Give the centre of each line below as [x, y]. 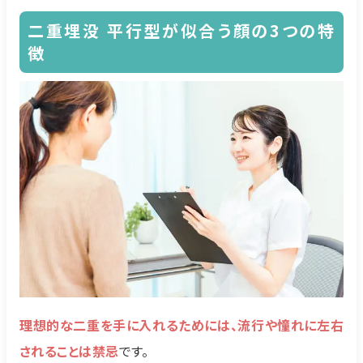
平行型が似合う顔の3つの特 [222, 31]
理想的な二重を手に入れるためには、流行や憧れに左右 [181, 325]
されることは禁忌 [69, 351]
